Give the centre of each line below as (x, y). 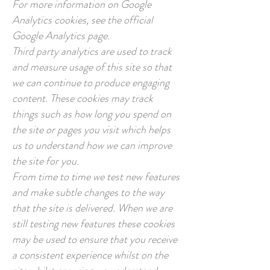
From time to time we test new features (96, 177)
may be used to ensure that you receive (95, 239)
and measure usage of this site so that (92, 67)
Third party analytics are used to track (92, 51)
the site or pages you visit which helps (91, 130)
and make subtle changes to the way (88, 192)
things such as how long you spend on (92, 114)
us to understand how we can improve (92, 145)
